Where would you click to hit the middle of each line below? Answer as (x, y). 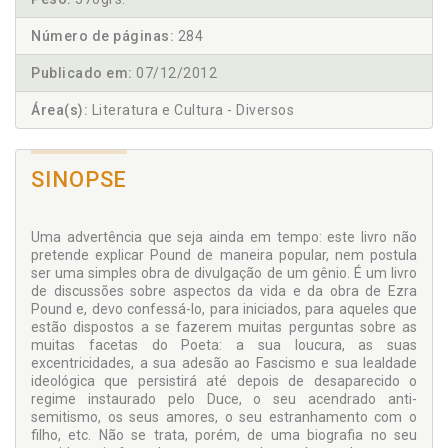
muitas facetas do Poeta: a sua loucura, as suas (224, 345)
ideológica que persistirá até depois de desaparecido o (224, 381)
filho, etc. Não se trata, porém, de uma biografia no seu (224, 435)
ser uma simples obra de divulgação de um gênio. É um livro (224, 273)
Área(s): (59, 110)
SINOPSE (79, 180)
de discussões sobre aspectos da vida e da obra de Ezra (224, 291)
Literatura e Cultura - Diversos (191, 110)
